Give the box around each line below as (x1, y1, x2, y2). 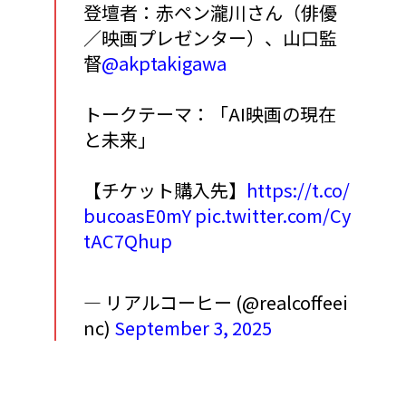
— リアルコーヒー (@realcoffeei (83, 289, 348, 316)
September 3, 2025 (114, 314, 272, 342)
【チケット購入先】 (83, 177, 246, 204)
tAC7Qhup (83, 227, 172, 255)
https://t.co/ (246, 177, 350, 204)
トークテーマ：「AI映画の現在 (83, 101, 336, 128)
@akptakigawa (101, 50, 227, 77)
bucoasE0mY (83, 202, 191, 229)
